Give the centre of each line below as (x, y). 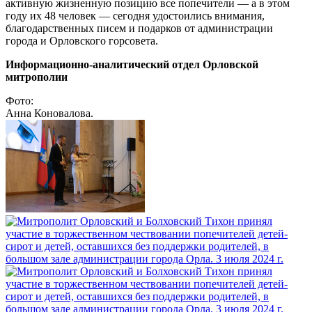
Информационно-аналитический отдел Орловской (132, 64)
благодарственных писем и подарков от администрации (139, 28)
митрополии (37, 77)
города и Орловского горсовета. (82, 40)
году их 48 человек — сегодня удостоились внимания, (135, 15)
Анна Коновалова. (49, 113)
